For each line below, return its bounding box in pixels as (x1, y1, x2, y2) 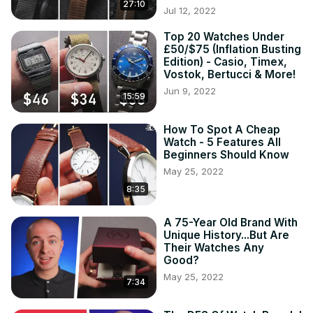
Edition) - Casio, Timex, (163, 55, 287, 69)
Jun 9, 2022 (163, 85, 216, 97)
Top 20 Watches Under (163, 30, 284, 44)
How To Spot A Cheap (163, 122, 280, 136)
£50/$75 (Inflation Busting (163, 43, 301, 57)
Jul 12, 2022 (163, 5, 216, 17)
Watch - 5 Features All (163, 135, 281, 149)
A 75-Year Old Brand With (163, 215, 298, 229)
